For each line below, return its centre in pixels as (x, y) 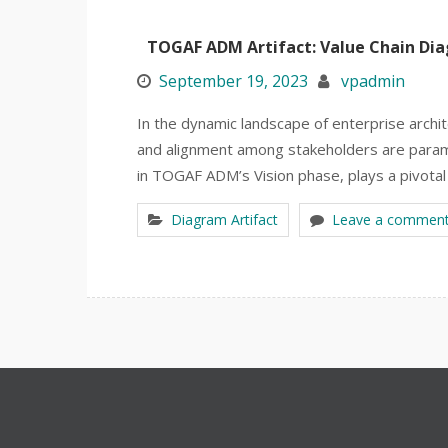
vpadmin (373, 81)
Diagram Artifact (224, 219)
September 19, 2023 (233, 81)
